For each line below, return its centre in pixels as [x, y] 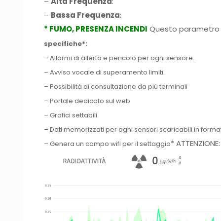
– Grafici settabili [71, 115]
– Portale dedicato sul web [87, 101]
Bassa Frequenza [86, 15]
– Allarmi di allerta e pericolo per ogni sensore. [119, 58]
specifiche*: [66, 43]
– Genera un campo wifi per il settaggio [108, 144]
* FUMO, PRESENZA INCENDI [96, 29]
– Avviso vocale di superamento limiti [104, 72]
